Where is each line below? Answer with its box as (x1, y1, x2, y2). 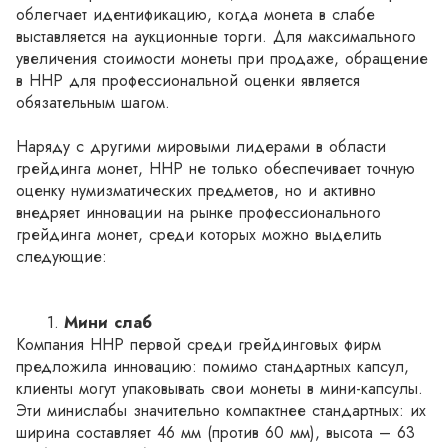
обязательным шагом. (16, 91, 170, 114)
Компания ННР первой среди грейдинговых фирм (16, 333, 381, 356)
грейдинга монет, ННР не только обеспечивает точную (16, 157, 415, 180)
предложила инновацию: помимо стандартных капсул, (16, 355, 409, 378)
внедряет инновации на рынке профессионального (16, 201, 381, 224)
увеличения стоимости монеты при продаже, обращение (16, 47, 428, 70)
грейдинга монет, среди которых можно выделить (16, 223, 382, 246)
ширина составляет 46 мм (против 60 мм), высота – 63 (16, 421, 415, 444)
